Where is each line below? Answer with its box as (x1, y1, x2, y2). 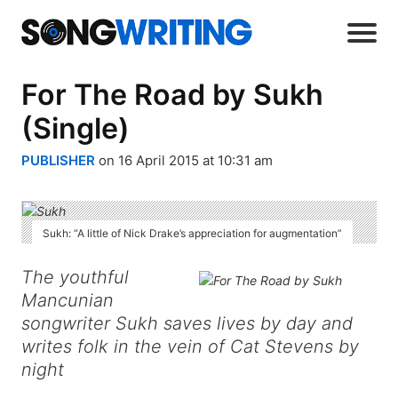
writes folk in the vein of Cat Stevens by (21, 336, 359, 358)
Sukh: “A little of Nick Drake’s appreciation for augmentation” (42, 226, 342, 240)
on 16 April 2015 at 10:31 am (99, 152, 273, 170)
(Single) (21, 111, 130, 147)
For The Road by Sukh (21, 77, 323, 113)
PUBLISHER (21, 152, 95, 170)
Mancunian (21, 290, 114, 312)
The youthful (21, 267, 129, 289)
